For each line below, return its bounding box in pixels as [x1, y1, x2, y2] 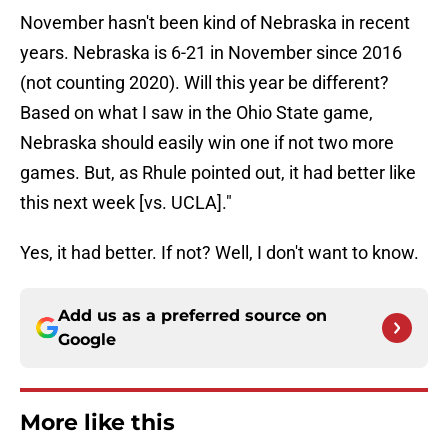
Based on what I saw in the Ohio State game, [20, 102, 373, 124]
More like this [20, 409, 175, 437]
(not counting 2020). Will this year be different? [20, 72, 389, 94]
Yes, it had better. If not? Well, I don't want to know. [20, 242, 419, 264]
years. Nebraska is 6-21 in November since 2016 [20, 42, 402, 64]
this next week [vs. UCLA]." [20, 192, 232, 214]
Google [58, 330, 116, 350]
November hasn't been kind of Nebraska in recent [20, 12, 410, 34]
